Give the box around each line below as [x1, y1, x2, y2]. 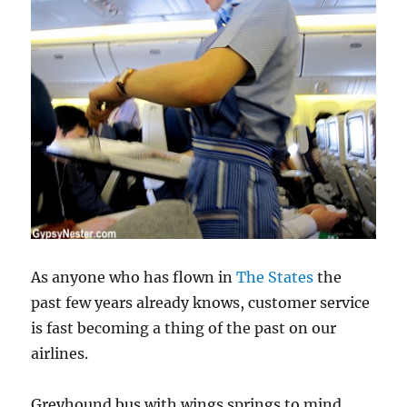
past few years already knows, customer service [31, 293, 371, 312]
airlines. [31, 343, 89, 362]
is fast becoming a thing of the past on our [31, 318, 337, 337]
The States [236, 267, 314, 286]
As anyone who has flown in [31, 267, 237, 286]
